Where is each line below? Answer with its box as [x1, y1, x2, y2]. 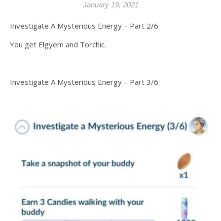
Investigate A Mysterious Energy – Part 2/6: [12, 21, 160, 31]
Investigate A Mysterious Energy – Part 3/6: [10, 77, 160, 87]
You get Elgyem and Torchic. [10, 39, 106, 49]
